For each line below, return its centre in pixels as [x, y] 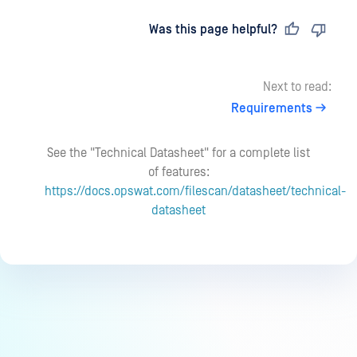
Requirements [272, 108]
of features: [178, 172]
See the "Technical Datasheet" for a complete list [178, 153]
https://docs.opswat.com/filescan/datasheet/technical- [195, 191]
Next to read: [297, 87]
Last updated [79, 29]
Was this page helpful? [213, 29]
